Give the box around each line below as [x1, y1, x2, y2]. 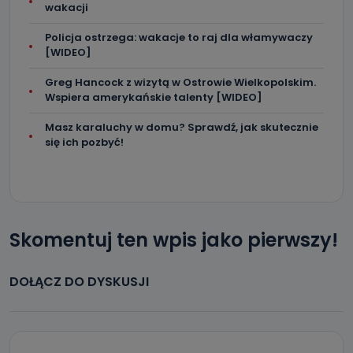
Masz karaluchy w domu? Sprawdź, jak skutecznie [45, 120, 318, 135]
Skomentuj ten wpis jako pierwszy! [9, 227, 338, 253]
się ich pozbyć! [45, 135, 124, 150]
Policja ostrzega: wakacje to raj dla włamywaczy [45, 30, 313, 45]
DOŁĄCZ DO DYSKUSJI [9, 273, 149, 291]
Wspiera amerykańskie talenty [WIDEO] [45, 90, 262, 105]
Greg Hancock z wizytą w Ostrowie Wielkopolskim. [45, 75, 316, 90]
